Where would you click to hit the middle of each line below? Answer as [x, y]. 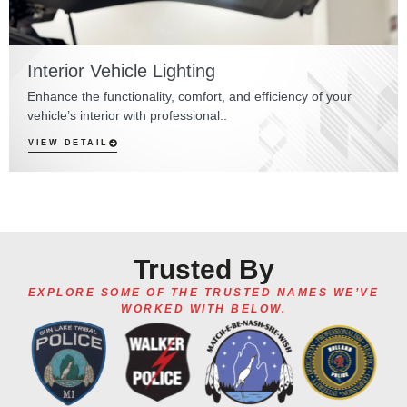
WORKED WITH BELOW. [203, 309]
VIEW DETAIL [69, 143]
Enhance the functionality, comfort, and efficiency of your [189, 96]
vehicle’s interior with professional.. [127, 115]
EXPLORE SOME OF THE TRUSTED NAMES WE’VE [203, 293]
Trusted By [203, 270]
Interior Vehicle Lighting [121, 70]
